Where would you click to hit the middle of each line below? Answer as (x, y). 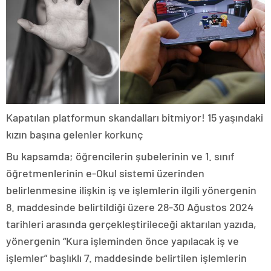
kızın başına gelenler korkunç (74, 134)
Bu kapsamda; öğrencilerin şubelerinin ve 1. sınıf (120, 156)
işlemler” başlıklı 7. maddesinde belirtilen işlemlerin (126, 257)
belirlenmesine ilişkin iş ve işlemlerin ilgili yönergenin (131, 190)
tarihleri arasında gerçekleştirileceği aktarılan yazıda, (131, 224)
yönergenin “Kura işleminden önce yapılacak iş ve (122, 240)
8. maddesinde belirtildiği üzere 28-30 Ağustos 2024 (130, 207)
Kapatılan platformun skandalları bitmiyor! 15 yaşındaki (135, 117)
